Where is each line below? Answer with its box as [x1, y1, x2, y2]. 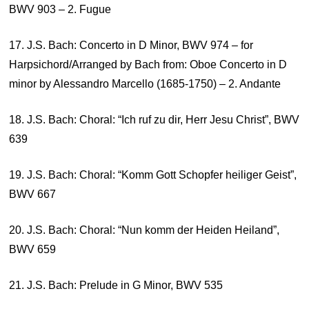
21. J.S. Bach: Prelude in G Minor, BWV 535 [9, 279, 223, 291]
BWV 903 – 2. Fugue [9, 3, 112, 15]
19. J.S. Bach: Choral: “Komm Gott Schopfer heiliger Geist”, [9, 169, 297, 181]
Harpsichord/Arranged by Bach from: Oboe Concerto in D [9, 59, 288, 70]
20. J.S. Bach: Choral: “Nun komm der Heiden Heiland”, [9, 224, 280, 236]
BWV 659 [9, 243, 57, 255]
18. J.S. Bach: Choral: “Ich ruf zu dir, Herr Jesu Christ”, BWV [9, 114, 300, 126]
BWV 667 [9, 188, 57, 200]
